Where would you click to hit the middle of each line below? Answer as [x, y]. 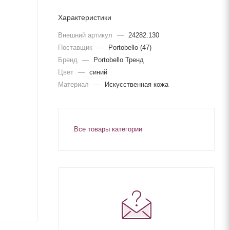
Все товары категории [108, 129]
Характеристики [85, 17]
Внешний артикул [86, 35]
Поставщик [76, 47]
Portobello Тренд [119, 60]
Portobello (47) [130, 47]
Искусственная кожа [137, 84]
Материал [74, 84]
